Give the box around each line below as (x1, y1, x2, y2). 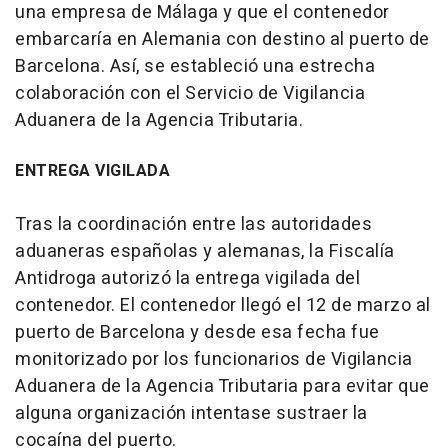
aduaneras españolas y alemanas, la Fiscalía (15, 238, 395, 266)
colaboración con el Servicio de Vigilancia (15, 80, 365, 108)
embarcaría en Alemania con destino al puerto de (15, 26, 430, 54)
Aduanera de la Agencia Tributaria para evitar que (15, 373, 430, 401)
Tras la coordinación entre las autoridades (15, 211, 372, 239)
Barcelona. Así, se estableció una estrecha (15, 53, 375, 81)
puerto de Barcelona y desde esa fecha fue (15, 319, 380, 347)
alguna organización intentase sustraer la (15, 400, 368, 428)
